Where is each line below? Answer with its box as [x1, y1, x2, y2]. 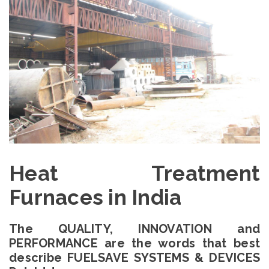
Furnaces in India [9, 185, 182, 210]
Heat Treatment [9, 161, 260, 186]
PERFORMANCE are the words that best [9, 236, 260, 251]
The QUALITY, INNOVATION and [9, 222, 260, 237]
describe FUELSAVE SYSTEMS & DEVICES [9, 250, 260, 265]
